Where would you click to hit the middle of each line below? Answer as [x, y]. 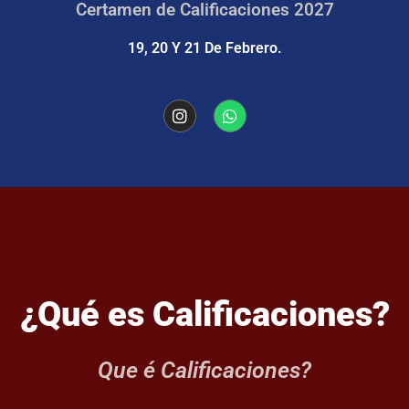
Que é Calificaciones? [204, 370]
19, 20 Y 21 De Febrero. [204, 47]
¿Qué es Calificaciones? [204, 313]
